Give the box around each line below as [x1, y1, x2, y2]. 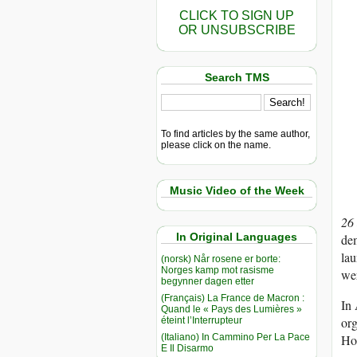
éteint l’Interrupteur [161, 314, 242, 326]
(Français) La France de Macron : [161, 292, 304, 304]
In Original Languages [176, 230, 297, 244]
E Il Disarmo [161, 342, 214, 354]
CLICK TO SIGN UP [179, 9, 294, 22]
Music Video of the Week [169, 183, 304, 197]
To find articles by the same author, [161, 127, 310, 139]
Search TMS [204, 71, 269, 84]
